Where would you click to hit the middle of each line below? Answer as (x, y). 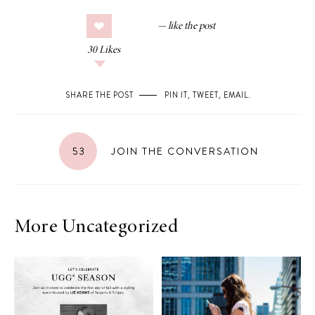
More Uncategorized (96, 228)
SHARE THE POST (99, 95)
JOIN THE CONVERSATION (183, 151)
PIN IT (176, 95)
